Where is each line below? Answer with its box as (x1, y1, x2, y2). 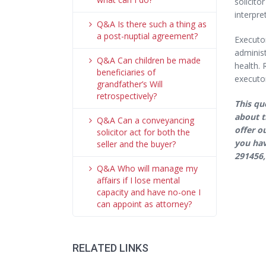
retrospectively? (97, 90, 157, 102)
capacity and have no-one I (97, 186, 201, 198)
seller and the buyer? (97, 138, 176, 150)
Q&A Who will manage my (97, 163, 198, 174)
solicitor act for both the (97, 126, 190, 138)
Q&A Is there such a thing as (97, 18, 207, 30)
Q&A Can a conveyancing (97, 115, 194, 126)
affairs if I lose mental (97, 175, 180, 186)
